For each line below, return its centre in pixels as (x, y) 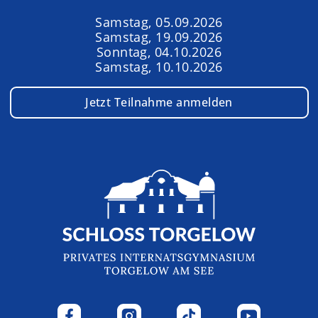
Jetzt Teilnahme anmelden (159, 102)
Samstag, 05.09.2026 (159, 22)
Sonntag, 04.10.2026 (159, 52)
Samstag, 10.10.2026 (159, 67)
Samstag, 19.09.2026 (159, 37)
